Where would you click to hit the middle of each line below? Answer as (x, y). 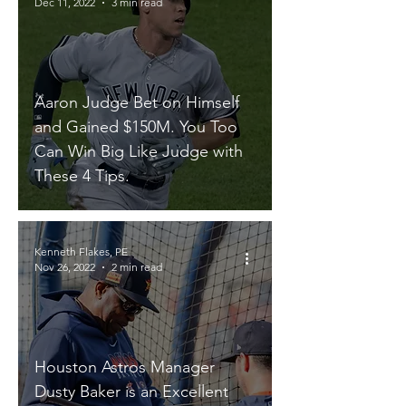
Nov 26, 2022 (65, 267)
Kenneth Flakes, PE (81, 251)
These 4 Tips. (82, 176)
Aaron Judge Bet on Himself (137, 102)
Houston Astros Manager (125, 367)
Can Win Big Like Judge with (139, 151)
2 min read (137, 267)
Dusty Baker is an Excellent (131, 391)
